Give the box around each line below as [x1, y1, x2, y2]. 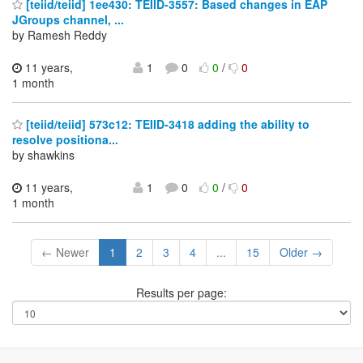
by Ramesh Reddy [12, 26, 107, 43]
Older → [279, 244, 322, 261]
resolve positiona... [12, 131, 118, 148]
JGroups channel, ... [12, 11, 124, 28]
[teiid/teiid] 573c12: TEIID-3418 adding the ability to [23, 116, 310, 133]
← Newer [41, 244, 89, 261]
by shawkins [12, 147, 75, 164]
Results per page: [136, 284, 227, 301]
